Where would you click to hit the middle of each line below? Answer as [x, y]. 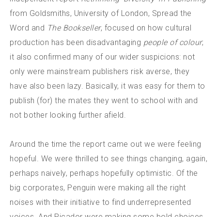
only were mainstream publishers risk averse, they [100, 71]
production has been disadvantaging [77, 42]
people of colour [172, 42]
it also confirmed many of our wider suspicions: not [102, 57]
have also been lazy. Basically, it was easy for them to [108, 86]
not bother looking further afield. [68, 115]
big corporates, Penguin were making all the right [98, 188]
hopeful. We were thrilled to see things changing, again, [108, 159]
